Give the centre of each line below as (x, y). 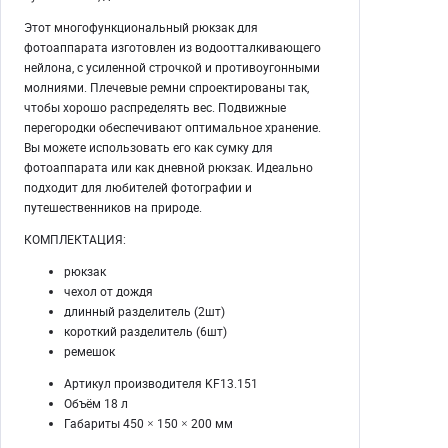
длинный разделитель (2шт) (144, 311)
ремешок (89, 351)
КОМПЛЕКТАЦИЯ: (75, 239)
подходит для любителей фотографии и (138, 187)
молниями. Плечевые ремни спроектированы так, (166, 87)
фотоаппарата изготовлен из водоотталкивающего (172, 47)
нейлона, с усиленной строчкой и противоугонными (172, 67)
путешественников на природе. (113, 207)
